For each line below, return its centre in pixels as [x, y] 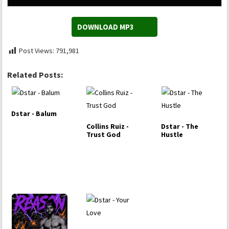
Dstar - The [180, 127]
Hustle [172, 135]
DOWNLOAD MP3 [106, 27]
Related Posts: [35, 75]
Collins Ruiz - [107, 127]
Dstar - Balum [34, 114]
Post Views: [37, 51]
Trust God [103, 135]
